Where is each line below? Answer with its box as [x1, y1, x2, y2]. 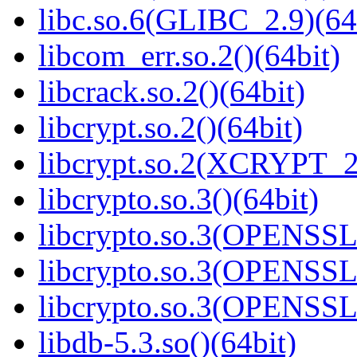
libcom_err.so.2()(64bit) [38, 38, 340, 73]
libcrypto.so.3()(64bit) [38, 182, 319, 217]
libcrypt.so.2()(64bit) [38, 110, 303, 145]
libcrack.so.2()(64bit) [38, 74, 305, 109]
